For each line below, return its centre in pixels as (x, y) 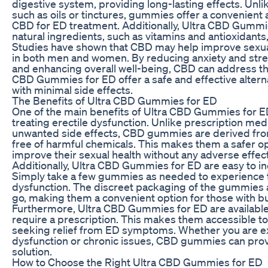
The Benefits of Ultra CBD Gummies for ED (115, 100)
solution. (32, 251)
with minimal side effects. (72, 89)
